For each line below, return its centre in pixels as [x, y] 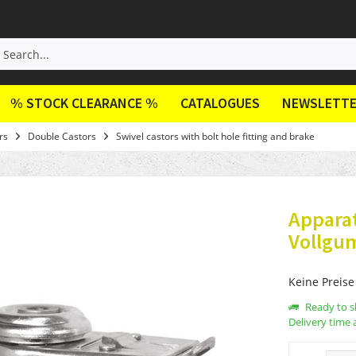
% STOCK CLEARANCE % [84, 103]
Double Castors [62, 137]
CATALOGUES [220, 103]
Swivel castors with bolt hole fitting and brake [215, 137]
